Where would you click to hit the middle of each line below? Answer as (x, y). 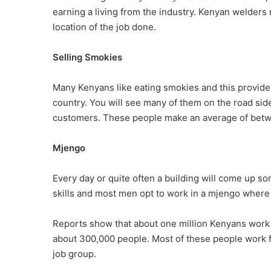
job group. (74, 254)
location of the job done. (104, 27)
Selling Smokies (87, 57)
